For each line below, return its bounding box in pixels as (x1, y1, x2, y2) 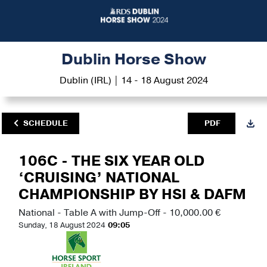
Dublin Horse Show (61, 49, 206, 70)
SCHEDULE (23, 117, 68, 129)
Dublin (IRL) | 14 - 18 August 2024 (59, 74, 208, 88)
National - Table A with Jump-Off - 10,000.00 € (18, 206, 221, 220)
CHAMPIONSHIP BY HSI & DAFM (18, 185, 246, 204)
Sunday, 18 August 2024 (18, 220, 105, 231)
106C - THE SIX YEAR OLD (18, 151, 204, 171)
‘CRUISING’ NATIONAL (18, 168, 179, 188)
